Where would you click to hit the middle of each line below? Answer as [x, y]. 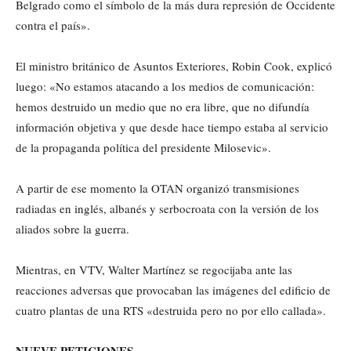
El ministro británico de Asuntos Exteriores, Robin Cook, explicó [174, 65]
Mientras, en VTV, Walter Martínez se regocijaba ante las [154, 269]
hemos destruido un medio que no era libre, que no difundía [163, 106]
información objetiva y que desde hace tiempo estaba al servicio [172, 127]
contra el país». [53, 25]
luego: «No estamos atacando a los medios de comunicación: [165, 86]
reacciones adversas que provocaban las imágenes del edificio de [173, 289]
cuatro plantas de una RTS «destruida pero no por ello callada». [171, 310]
